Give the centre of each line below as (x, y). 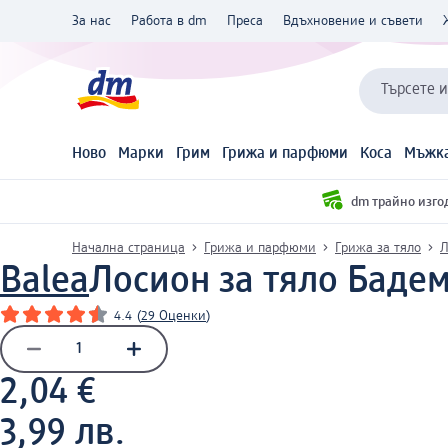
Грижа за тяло (378, 247)
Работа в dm (169, 21)
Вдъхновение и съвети (353, 21)
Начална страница (128, 247)
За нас (91, 21)
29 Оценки (173, 315)
